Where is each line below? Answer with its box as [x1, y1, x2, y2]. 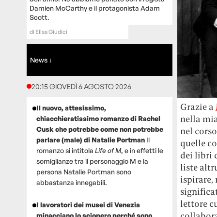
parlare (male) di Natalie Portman [36, 135, 146, 144]
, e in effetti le [121, 146, 163, 155]
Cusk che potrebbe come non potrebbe [36, 124, 163, 133]
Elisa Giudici [35, 28, 67, 35]
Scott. [29, 13, 49, 21]
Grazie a [180, 101, 216, 113]
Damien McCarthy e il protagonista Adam [29, 3, 160, 12]
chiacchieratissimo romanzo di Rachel [36, 114, 160, 123]
